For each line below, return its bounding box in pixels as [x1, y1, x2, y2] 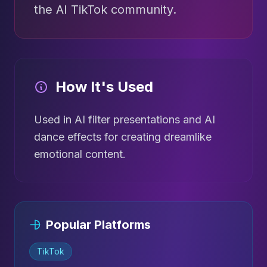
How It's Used [55, 78, 153, 95]
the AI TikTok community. [34, 2, 176, 17]
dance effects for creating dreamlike [34, 131, 212, 143]
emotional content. [34, 148, 126, 160]
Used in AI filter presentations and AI [34, 113, 215, 126]
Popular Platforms [46, 218, 151, 232]
